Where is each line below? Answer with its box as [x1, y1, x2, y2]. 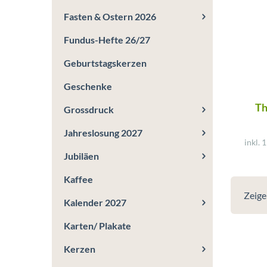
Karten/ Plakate [64, 220, 131, 231]
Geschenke [64, 80, 112, 92]
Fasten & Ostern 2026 [64, 11, 156, 22]
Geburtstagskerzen [64, 57, 147, 69]
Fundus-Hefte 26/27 [64, 34, 150, 45]
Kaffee [64, 173, 93, 185]
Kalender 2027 [64, 197, 126, 208]
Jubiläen [64, 150, 99, 162]
